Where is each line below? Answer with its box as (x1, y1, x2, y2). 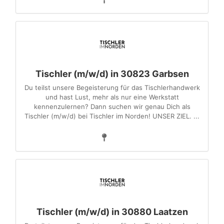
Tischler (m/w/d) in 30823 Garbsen (35, 68, 189, 79)
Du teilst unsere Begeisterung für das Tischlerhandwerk (24, 83, 200, 91)
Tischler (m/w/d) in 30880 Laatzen (36, 206, 188, 217)
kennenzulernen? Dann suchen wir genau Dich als (33, 102, 190, 110)
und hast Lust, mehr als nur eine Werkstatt (45, 93, 179, 101)
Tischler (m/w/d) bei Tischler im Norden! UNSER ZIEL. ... (24, 112, 199, 120)
